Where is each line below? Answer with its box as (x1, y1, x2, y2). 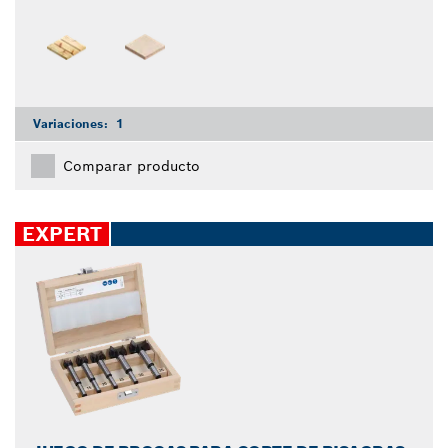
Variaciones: (33, 115, 112, 131)
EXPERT (22, 220, 102, 247)
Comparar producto (63, 156, 200, 175)
